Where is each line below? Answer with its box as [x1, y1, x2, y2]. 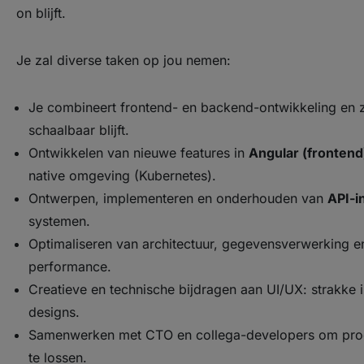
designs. [28, 304, 80, 320]
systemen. [28, 213, 90, 229]
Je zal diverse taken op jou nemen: [16, 52, 231, 68]
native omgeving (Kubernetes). [28, 167, 216, 184]
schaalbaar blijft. [28, 122, 129, 138]
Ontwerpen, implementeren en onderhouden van [28, 190, 327, 206]
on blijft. [16, 5, 66, 21]
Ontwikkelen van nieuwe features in [28, 145, 249, 161]
